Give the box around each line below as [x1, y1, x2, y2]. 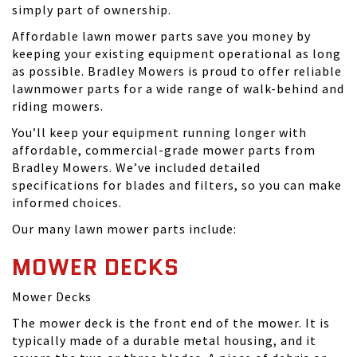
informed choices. [12, 194, 122, 210]
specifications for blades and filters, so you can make [12, 177, 342, 193]
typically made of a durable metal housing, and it [12, 332, 316, 348]
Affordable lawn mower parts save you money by [12, 28, 311, 44]
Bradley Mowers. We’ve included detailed [12, 159, 261, 175]
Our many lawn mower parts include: [12, 221, 237, 237]
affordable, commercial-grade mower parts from [12, 142, 316, 158]
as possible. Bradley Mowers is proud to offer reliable [12, 63, 342, 79]
